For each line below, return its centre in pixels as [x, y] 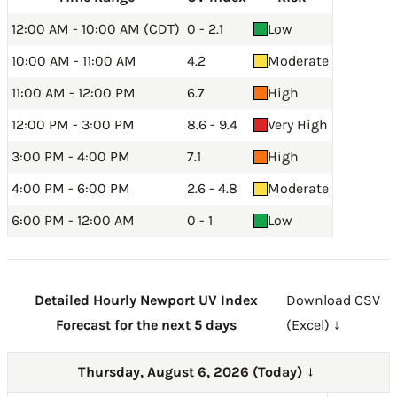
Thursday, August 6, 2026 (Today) [191, 372]
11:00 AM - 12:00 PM [74, 93]
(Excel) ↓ [313, 325]
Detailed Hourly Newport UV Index [147, 300]
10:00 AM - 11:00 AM [74, 61]
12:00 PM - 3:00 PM [73, 125]
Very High [298, 125]
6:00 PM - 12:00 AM [73, 220]
